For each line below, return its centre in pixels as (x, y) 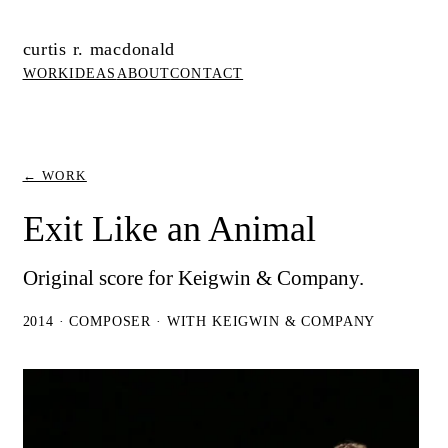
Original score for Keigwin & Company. (193, 278)
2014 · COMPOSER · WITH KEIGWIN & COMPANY (199, 321)
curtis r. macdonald (99, 49)
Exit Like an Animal (169, 229)
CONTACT (207, 73)
